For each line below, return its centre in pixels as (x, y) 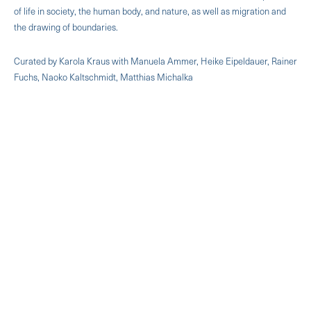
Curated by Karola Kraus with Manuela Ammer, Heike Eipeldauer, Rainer (155, 60)
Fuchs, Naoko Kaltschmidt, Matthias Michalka (103, 76)
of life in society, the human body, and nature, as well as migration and (150, 10)
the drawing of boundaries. (66, 26)
